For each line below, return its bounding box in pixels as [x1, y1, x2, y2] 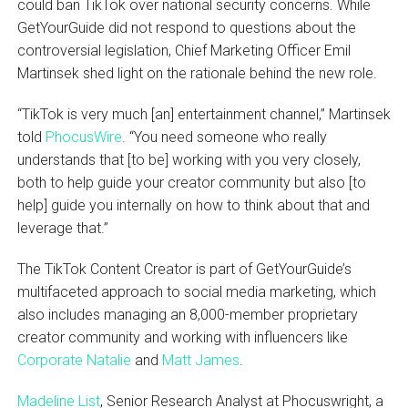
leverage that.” [16, 219, 108, 237]
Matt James [161, 351, 240, 369]
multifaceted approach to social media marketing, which [16, 282, 376, 301]
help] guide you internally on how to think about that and [16, 196, 370, 214]
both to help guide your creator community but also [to [16, 173, 366, 191]
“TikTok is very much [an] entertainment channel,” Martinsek [16, 105, 391, 123]
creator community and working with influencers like [16, 328, 348, 346]
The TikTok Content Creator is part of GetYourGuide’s [16, 260, 352, 278]
